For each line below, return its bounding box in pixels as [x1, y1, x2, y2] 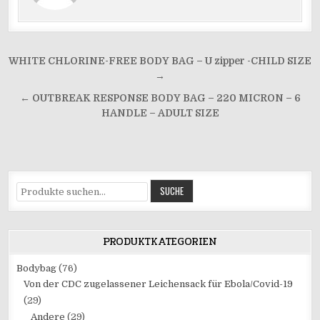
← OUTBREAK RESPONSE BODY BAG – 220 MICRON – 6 [19, 92, 301, 104]
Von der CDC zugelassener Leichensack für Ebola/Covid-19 [24, 278, 294, 289]
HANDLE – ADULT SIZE [101, 107, 219, 119]
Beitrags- [7, 49, 96, 76]
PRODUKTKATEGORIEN [103, 232, 217, 250]
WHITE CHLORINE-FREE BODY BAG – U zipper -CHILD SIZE [9, 55, 311, 66]
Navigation [7, 69, 109, 96]
